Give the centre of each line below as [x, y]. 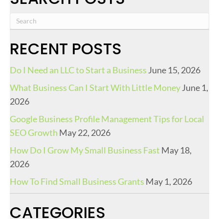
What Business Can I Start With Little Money [95, 87]
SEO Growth [34, 132]
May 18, [176, 150]
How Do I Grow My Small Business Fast [85, 150]
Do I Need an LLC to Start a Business [78, 70]
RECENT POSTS [66, 48]
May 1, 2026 [169, 181]
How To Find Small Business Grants [77, 181]
